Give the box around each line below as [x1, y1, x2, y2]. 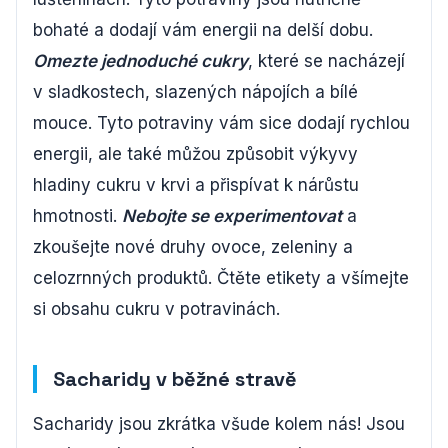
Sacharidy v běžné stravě [53, 366, 297, 393]
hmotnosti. [33, 206, 122, 227]
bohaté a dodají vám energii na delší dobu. [33, 20, 373, 41]
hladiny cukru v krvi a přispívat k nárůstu [33, 175, 359, 196]
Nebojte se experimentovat [122, 206, 342, 227]
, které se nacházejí [248, 51, 405, 72]
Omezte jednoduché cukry [33, 51, 248, 72]
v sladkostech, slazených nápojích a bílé [33, 82, 358, 103]
